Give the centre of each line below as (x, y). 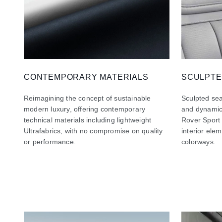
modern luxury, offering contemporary (85, 109)
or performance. (50, 141)
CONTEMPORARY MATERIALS (86, 77)
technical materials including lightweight (88, 120)
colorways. (198, 141)
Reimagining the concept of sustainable (87, 98)
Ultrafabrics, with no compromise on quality (93, 131)
